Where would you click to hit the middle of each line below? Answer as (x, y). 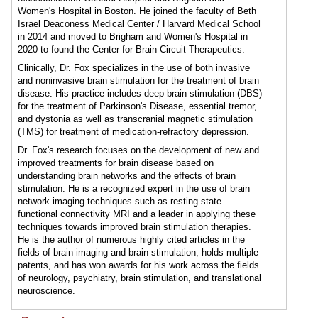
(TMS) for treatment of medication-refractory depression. (133, 132)
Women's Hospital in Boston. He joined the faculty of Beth (137, 11)
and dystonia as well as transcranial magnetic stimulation (135, 119)
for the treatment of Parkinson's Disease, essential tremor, (137, 106)
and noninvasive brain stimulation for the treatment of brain (138, 81)
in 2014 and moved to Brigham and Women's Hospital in (133, 37)
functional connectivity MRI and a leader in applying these (137, 214)
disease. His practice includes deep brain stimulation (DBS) (140, 93)
